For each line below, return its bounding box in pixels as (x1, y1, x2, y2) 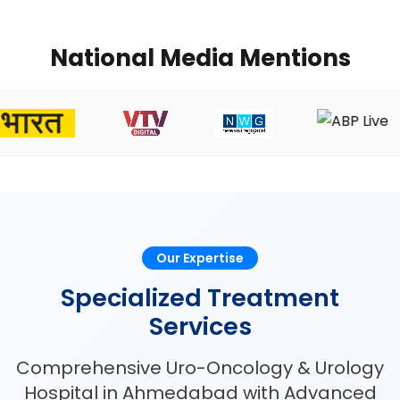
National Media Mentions (49, 41, 351, 74)
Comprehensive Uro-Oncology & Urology (16, 354, 384, 380)
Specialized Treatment (61, 280, 339, 314)
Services (148, 309, 252, 343)
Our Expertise (156, 248, 244, 267)
